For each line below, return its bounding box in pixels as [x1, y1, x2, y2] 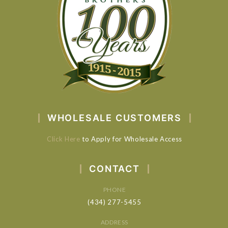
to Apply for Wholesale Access [80, 134, 182, 143]
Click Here [47, 134, 80, 143]
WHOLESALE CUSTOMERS [47, 112, 182, 123]
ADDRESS [100, 218, 129, 226]
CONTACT [89, 163, 140, 174]
